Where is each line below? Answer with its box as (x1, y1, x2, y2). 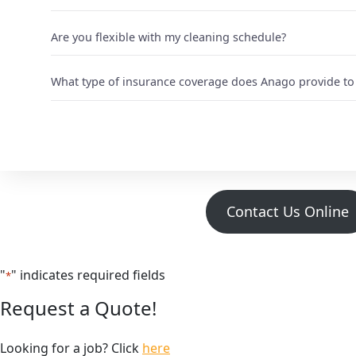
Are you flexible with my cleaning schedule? (51, 29, 286, 44)
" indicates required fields (11, 265, 165, 284)
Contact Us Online (226, 201, 349, 221)
